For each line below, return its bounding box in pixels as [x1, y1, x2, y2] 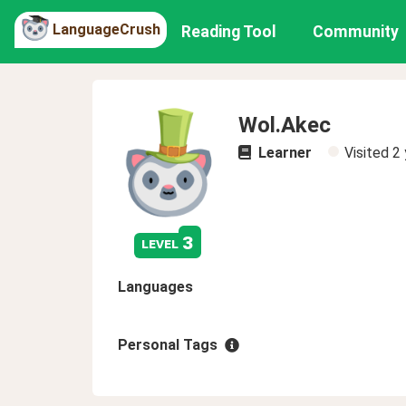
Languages [118, 278, 193, 295]
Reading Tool [181, 23, 277, 41]
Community [313, 23, 400, 41]
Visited [344, 144, 392, 161]
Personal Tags [118, 336, 217, 353]
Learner [255, 144, 312, 161]
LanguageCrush [53, 20, 160, 38]
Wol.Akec [238, 112, 331, 138]
